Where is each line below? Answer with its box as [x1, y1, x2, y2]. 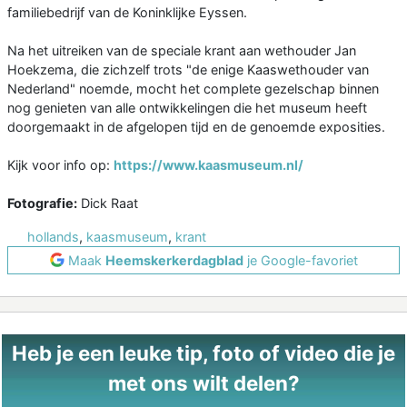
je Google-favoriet [243, 252, 358, 268]
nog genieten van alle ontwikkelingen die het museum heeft [7, 99, 367, 115]
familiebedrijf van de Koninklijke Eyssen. [7, 4, 247, 20]
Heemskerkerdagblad [104, 252, 243, 268]
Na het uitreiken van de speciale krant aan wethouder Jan [7, 42, 356, 58]
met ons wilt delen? [107, 370, 300, 395]
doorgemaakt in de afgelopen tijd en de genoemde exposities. [7, 118, 385, 134]
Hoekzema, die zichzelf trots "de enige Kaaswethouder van [7, 61, 369, 77]
